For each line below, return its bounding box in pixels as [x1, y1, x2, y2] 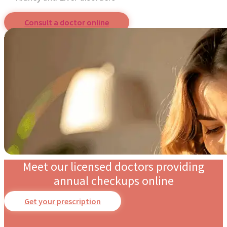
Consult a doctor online [24, 17, 109, 28]
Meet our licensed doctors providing [22, 159, 205, 175]
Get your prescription [24, 196, 101, 207]
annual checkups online [53, 173, 174, 189]
